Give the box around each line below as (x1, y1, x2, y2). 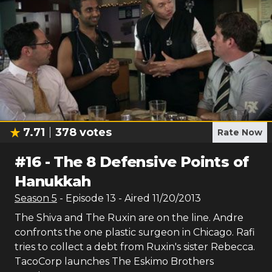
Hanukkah (15, 172, 91, 190)
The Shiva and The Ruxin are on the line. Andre (15, 212, 243, 223)
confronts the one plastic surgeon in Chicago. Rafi (15, 226, 255, 238)
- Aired (116, 192, 150, 204)
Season (15, 192, 52, 204)
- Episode (59, 192, 106, 204)
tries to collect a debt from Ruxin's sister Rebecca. (15, 241, 255, 253)
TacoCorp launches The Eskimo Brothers (15, 256, 214, 267)
